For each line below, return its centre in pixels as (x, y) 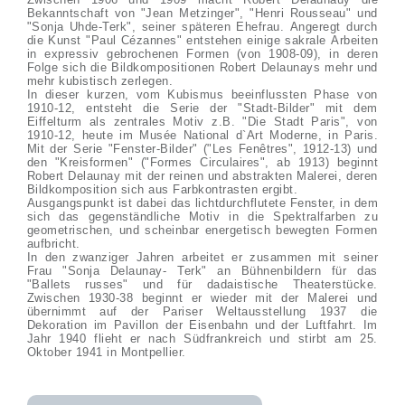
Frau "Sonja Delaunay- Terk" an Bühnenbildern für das (202, 271)
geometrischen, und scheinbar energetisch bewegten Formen (202, 230)
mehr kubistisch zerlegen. (102, 81)
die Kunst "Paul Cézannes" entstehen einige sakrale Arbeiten (202, 40)
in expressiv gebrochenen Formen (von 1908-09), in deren (202, 54)
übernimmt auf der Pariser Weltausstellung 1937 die (202, 311)
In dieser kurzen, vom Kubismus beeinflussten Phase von (202, 94)
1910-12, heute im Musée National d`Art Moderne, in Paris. (202, 135)
